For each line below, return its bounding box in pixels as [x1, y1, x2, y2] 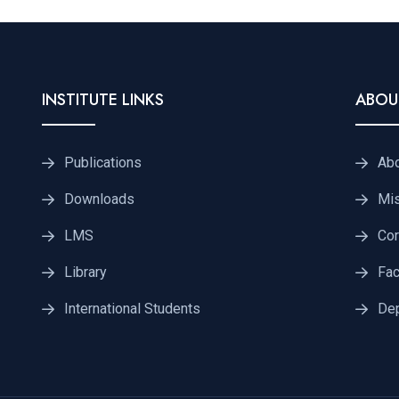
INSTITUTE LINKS [42, 88, 164, 112]
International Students [64, 300, 200, 318]
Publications [64, 154, 142, 172]
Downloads [64, 191, 134, 208]
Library [64, 264, 107, 281]
